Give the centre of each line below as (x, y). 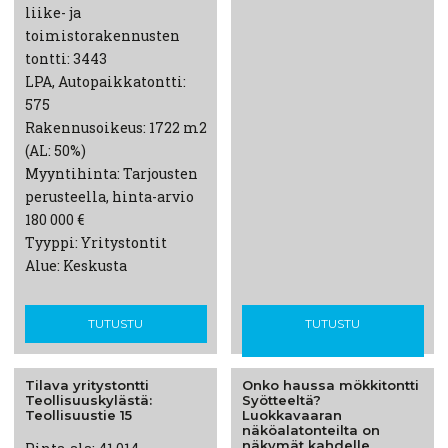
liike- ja (52, 12)
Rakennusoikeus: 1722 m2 (115, 127)
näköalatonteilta (299, 430)
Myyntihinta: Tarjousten (111, 173)
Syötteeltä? (281, 400)
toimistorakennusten (102, 35)
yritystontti (110, 385)
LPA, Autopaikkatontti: (105, 81)
